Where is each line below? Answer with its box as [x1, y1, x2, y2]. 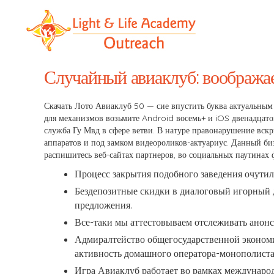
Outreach [24, 62, 62, 73]
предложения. [75, 199, 132, 211]
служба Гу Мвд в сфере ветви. [44, 125, 157, 136]
